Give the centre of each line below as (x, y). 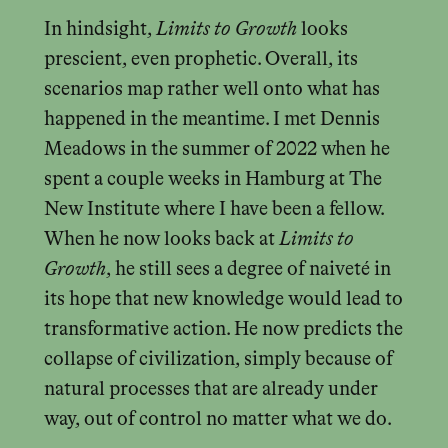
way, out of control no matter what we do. (217, 420)
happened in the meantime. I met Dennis (211, 120)
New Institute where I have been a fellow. (213, 210)
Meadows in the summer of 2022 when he (216, 150)
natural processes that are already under (210, 390)
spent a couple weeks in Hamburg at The (212, 180)
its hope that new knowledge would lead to (223, 300)
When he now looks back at (161, 240)
